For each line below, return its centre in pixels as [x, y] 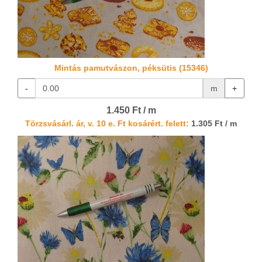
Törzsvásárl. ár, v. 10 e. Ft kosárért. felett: [107, 124]
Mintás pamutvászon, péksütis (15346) [131, 68]
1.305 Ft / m [213, 124]
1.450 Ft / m [131, 111]
